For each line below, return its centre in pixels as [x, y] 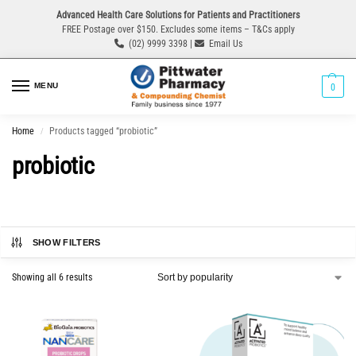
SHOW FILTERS [66, 243]
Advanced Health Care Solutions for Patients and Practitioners [178, 15]
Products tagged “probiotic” [104, 132]
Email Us [225, 43]
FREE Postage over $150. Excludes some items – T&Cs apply [178, 29]
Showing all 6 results [52, 278]
